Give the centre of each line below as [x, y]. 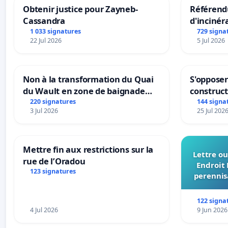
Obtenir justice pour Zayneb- [80, 9]
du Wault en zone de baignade [84, 91]
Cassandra [44, 20]
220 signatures [53, 101]
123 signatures [53, 172]
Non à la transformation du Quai [88, 79]
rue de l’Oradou [54, 161]
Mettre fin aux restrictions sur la [88, 149]
